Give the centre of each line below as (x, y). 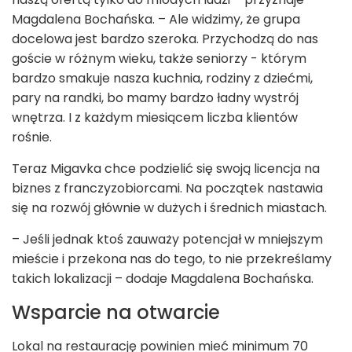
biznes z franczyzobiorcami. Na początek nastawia (167, 189)
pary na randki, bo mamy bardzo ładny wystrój (155, 98)
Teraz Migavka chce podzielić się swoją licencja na (166, 169)
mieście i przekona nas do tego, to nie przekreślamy (172, 259)
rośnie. (33, 137)
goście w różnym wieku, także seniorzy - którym (159, 59)
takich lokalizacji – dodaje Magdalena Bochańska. (164, 279)
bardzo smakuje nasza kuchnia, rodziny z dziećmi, (162, 79)
